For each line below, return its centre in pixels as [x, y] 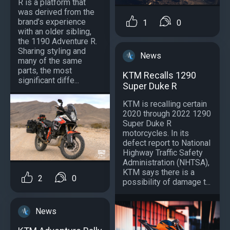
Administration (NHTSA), [166, 162]
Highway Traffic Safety [163, 152]
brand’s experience [52, 22]
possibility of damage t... [167, 182]
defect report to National [167, 143]
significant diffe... [49, 80]
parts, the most [45, 70]
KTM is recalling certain [165, 104]
